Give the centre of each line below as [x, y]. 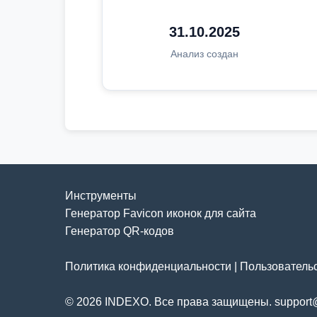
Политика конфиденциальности [148, 266]
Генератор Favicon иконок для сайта [161, 213]
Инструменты [101, 196]
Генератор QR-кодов [120, 231]
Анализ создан [204, 54]
